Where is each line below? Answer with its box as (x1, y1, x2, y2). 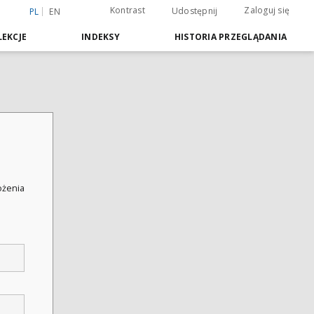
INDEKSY (81, 31, 120, 43)
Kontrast (109, 4, 145, 16)
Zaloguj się (244, 4, 289, 16)
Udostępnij (171, 5, 218, 17)
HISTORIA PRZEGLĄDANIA (174, 31, 287, 43)
